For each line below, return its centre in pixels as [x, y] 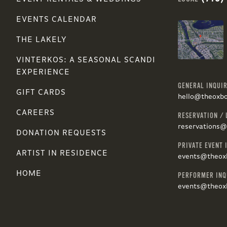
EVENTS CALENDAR [56, 20]
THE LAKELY [41, 40]
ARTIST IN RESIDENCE [62, 154]
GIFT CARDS [41, 93]
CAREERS [35, 113]
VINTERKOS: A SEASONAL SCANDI [86, 61]
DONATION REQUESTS [61, 134]
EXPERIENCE [43, 73]
